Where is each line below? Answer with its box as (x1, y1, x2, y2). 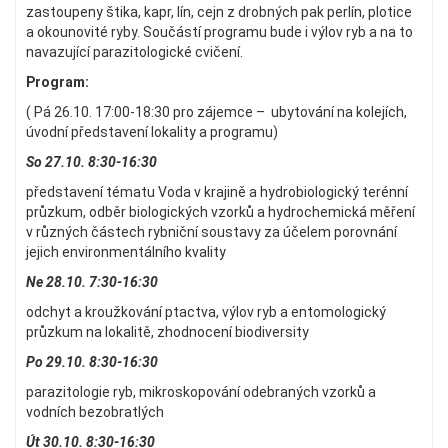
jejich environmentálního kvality (26, 243, 226, 260)
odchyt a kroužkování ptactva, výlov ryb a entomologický (26, 303, 386, 320)
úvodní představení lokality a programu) (26, 123, 278, 140)
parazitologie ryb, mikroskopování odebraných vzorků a (26, 383, 376, 400)
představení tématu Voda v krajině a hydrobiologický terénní (26, 183, 408, 200)
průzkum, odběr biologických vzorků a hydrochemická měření (26, 203, 415, 220)
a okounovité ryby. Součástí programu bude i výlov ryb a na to (26, 23, 413, 40)
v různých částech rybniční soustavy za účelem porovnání (26, 223, 397, 240)
